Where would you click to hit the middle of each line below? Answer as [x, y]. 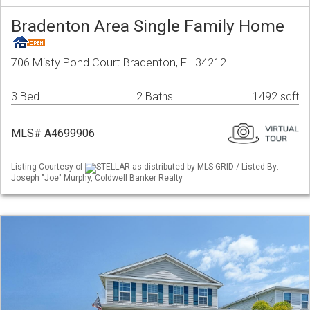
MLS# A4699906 [53, 134]
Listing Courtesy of [48, 167]
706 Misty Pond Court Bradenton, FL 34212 [119, 63]
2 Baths [155, 97]
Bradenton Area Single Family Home [148, 26]
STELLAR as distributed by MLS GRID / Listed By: [188, 167]
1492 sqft [276, 97]
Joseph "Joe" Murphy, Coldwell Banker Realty [97, 177]
